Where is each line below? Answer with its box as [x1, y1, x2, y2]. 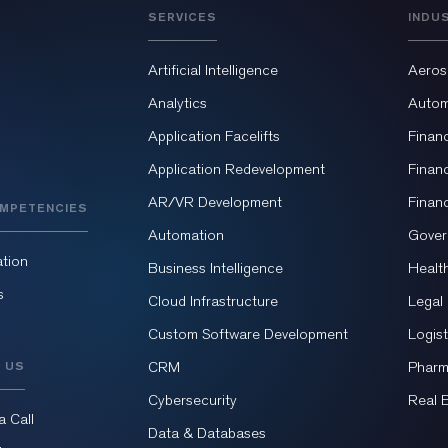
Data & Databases [148, 424, 266, 442]
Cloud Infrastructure [148, 292, 278, 310]
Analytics [148, 94, 207, 112]
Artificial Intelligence [148, 61, 278, 79]
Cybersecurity [148, 391, 237, 409]
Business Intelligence [148, 259, 283, 277]
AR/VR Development [148, 193, 282, 211]
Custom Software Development [148, 325, 348, 343]
